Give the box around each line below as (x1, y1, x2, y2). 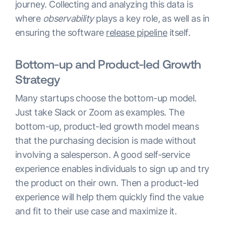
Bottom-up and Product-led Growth (15, 58, 201, 72)
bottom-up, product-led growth (15, 121, 143, 132)
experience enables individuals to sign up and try (15, 163, 209, 175)
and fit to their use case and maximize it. (15, 206, 177, 217)
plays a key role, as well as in (93, 13, 210, 24)
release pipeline (106, 27, 167, 38)
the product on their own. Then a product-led (15, 178, 199, 189)
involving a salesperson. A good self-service (15, 149, 190, 160)
